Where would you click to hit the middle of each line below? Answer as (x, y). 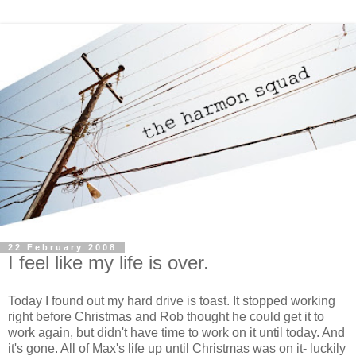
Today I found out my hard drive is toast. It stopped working (172, 301)
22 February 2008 (62, 248)
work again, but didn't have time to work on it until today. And (176, 333)
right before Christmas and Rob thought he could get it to (166, 317)
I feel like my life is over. (108, 263)
